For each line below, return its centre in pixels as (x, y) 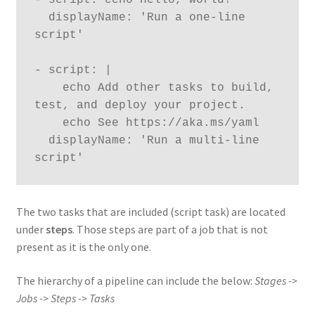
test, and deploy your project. (140, 105)
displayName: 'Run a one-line (41, 17)
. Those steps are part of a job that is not (170, 230)
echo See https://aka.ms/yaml (48, 123)
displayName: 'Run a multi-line (41, 140)
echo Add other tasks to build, (48, 88)
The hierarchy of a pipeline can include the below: (135, 280)
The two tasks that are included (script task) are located (150, 212)
